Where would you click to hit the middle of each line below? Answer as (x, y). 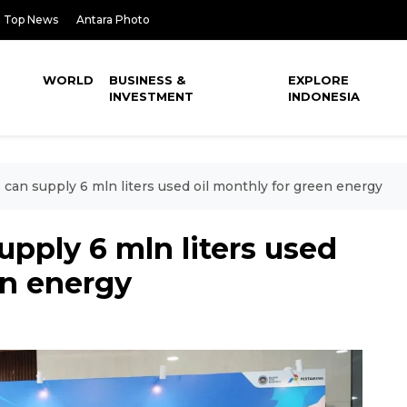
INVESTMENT (152, 96)
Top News (31, 20)
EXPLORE (319, 80)
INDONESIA (324, 96)
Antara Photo (113, 20)
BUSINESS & (148, 80)
